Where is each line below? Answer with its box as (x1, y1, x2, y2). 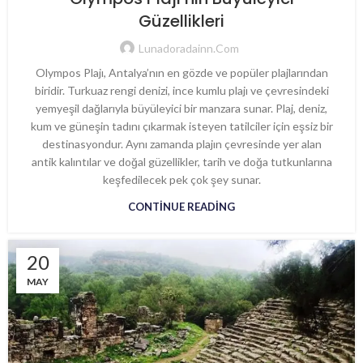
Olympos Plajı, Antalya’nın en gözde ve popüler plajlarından (35, 65, 328, 79)
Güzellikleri (139, 9, 224, 32)
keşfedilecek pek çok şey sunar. (102, 172, 261, 186)
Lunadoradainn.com (139, 41, 239, 55)
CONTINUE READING (128, 199, 235, 213)
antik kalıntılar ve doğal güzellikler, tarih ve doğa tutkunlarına (31, 154, 332, 169)
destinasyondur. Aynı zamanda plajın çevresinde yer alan (41, 136, 322, 151)
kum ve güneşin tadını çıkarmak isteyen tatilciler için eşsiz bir (30, 118, 333, 133)
